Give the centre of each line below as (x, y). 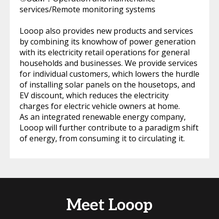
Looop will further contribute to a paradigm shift (109, 128)
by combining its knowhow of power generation (108, 42)
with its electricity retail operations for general (105, 53)
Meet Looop (109, 206)
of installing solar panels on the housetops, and (107, 85)
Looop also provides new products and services (106, 31)
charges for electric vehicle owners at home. (100, 106)
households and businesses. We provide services (109, 63)
